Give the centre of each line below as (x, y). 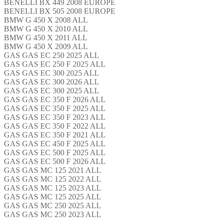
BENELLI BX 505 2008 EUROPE (60, 11)
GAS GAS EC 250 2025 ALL (52, 55)
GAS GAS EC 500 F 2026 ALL (55, 161)
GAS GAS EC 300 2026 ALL (52, 82)
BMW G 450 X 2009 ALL (46, 46)
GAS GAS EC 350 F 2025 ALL (55, 108)
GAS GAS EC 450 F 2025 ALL (55, 143)
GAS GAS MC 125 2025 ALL (53, 196)
